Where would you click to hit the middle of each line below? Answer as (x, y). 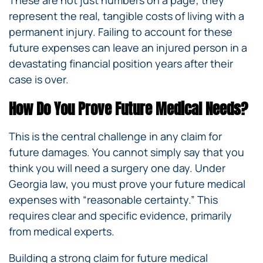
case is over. (39, 80)
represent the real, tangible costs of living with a (127, 16)
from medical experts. (62, 232)
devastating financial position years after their (121, 64)
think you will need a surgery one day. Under (117, 168)
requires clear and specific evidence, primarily (120, 216)
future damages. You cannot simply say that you (127, 152)
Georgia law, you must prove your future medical (127, 184)
